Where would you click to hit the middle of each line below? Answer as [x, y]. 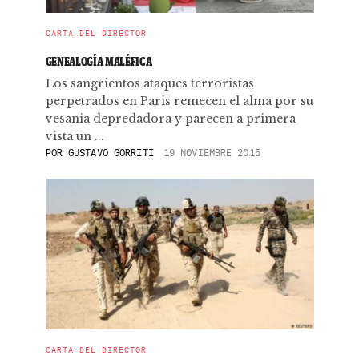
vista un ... [75, 136]
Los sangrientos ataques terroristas [149, 83]
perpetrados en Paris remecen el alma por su [179, 101]
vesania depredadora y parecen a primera [170, 119]
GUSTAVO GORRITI [111, 153]
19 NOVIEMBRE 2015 [212, 153]
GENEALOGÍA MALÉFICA [99, 61]
